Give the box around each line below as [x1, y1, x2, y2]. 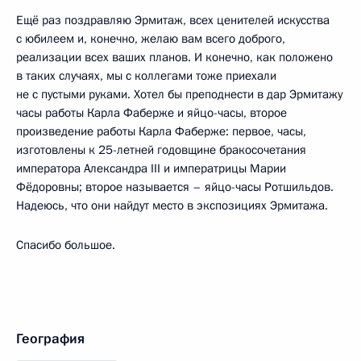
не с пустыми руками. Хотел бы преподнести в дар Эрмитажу [16, 85, 342, 102]
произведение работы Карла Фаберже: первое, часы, [16, 122, 306, 139]
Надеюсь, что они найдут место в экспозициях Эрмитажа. [16, 197, 328, 214]
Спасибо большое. [16, 236, 115, 253]
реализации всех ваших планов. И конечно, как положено [16, 48, 333, 65]
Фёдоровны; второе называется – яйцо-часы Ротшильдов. [16, 178, 334, 195]
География [16, 329, 85, 348]
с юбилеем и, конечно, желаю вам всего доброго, [16, 30, 285, 47]
